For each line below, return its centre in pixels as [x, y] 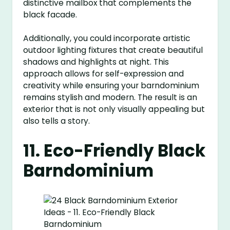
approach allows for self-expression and [104, 74]
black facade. [50, 15]
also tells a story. [57, 121]
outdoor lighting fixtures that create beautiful [113, 50]
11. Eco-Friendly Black [114, 151]
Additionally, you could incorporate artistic [107, 39]
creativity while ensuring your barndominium [111, 86]
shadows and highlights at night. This [96, 62]
